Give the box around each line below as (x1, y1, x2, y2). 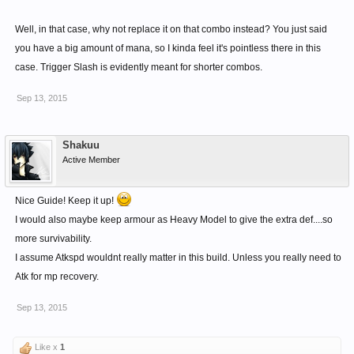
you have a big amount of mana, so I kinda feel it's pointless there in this (15, 43, 321, 54)
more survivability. (15, 233, 92, 244)
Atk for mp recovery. (15, 271, 99, 282)
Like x (32, 342, 60, 352)
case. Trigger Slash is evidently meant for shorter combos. (15, 62, 262, 73)
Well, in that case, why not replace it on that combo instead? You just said (15, 24, 327, 35)
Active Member (62, 155, 120, 164)
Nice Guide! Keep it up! (15, 195, 116, 206)
